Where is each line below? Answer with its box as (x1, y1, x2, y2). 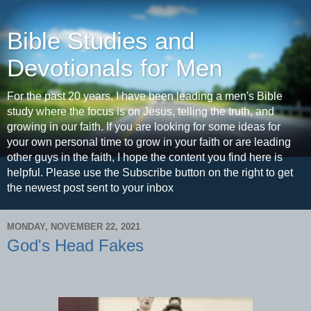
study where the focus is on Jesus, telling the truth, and (7, 106, 274, 117)
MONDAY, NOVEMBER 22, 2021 (7, 221, 140, 232)
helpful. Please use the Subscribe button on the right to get (7, 167, 293, 178)
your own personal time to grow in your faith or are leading (7, 136, 291, 148)
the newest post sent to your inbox (7, 182, 174, 194)
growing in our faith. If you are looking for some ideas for (7, 121, 280, 133)
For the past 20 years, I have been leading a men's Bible (7, 90, 283, 102)
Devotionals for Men (7, 55, 222, 81)
